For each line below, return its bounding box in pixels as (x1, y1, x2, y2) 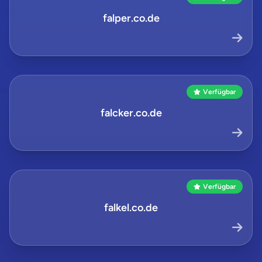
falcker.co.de (100, 106, 162, 119)
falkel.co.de (104, 201, 158, 214)
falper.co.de (102, 12, 160, 25)
